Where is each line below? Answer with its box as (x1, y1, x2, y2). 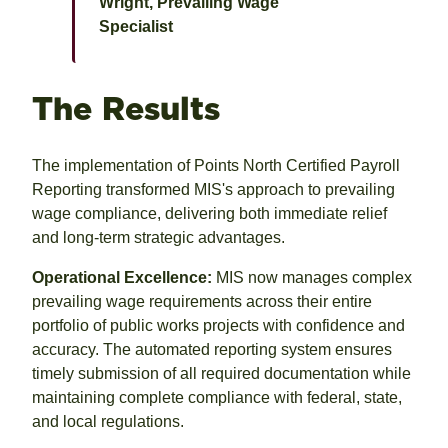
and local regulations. (32, 413, 184, 431)
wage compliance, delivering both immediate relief (32, 205, 387, 223)
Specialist (99, 18, 173, 36)
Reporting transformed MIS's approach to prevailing (32, 181, 395, 199)
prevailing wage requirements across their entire (32, 293, 372, 311)
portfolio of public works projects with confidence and (32, 317, 405, 335)
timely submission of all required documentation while (32, 365, 411, 383)
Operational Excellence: (32, 269, 212, 287)
